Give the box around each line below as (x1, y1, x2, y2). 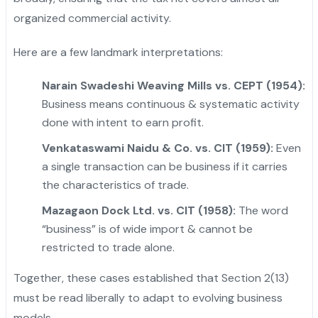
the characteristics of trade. (41, 177, 189, 193)
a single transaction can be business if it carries (41, 159, 287, 175)
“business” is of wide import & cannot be (41, 221, 253, 237)
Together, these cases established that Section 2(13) (13, 270, 289, 286)
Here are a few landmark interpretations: (13, 45, 223, 60)
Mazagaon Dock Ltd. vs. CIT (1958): (41, 203, 236, 219)
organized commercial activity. (13, 11, 171, 26)
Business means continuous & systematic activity (41, 97, 300, 112)
